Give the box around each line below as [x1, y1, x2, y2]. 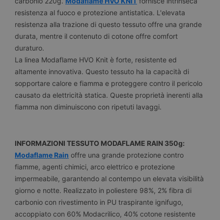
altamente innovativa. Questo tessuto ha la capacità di [15, 67, 189, 76]
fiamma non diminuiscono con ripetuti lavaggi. [15, 103, 162, 111]
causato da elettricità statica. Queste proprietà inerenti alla [15, 91, 203, 100]
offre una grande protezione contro [69, 150, 184, 159]
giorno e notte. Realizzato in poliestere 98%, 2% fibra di [15, 186, 192, 194]
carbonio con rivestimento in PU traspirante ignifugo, [15, 197, 183, 206]
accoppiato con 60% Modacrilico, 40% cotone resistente [15, 209, 195, 218]
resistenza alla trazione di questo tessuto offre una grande [15, 20, 202, 29]
